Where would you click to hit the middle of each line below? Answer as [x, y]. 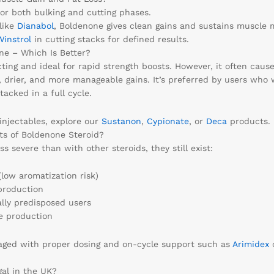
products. [248, 121]
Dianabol [35, 25]
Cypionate [168, 121]
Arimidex [250, 244]
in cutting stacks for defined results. [110, 39]
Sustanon [121, 121]
